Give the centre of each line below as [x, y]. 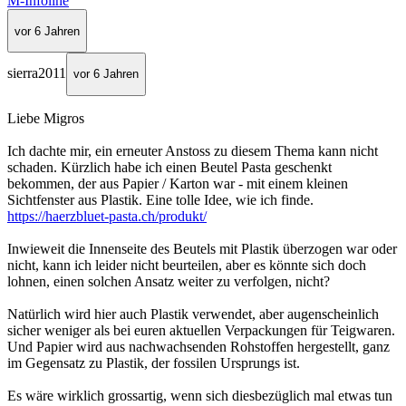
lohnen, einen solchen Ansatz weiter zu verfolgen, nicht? [169, 281]
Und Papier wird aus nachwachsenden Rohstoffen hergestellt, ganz [198, 346]
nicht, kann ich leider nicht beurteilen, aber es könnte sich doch [187, 265]
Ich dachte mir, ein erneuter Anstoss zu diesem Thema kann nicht [193, 150]
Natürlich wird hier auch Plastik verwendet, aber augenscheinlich [193, 314]
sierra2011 [37, 73]
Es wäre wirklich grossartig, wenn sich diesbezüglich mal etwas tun [200, 395]
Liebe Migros [46, 118]
